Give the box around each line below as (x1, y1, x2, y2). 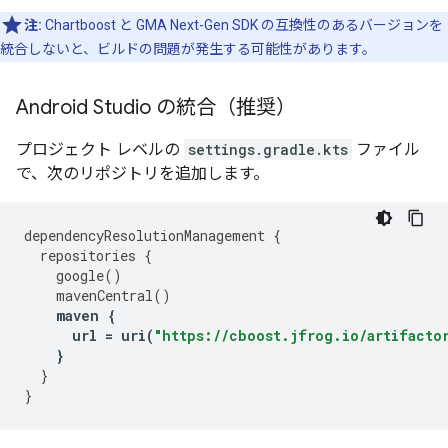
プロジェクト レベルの (16, 140, 184, 160)
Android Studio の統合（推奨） (16, 95, 296, 121)
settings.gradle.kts (188, 140, 348, 160)
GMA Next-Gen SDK (136, 17, 258, 34)
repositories (40, 246, 136, 266)
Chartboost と (42, 17, 136, 34)
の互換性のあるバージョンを (258, 17, 443, 34)
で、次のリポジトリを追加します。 (16, 164, 269, 184)
